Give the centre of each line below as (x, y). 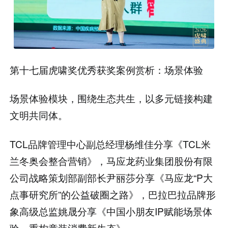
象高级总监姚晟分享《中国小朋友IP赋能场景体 (111, 211)
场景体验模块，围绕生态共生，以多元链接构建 (111, 98)
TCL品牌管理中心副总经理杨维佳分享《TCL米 (110, 144)
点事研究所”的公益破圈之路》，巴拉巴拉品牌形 (113, 194)
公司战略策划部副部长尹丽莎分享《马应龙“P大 (111, 178)
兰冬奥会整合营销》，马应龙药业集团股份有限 (111, 161)
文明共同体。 (39, 115)
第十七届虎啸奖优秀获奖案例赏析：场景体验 (107, 69)
